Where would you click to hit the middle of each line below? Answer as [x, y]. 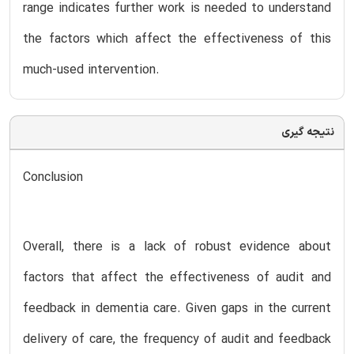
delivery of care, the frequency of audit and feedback [177, 339]
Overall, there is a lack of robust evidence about [177, 247]
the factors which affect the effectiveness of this [177, 39]
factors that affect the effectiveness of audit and [177, 278]
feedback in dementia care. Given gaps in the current [177, 309]
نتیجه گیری [308, 132]
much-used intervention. [91, 70]
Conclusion [53, 177]
